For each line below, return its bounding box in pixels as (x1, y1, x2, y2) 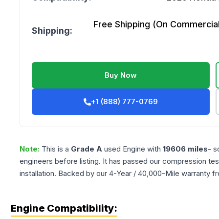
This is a (42, 144, 71, 153)
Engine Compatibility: (11, 202, 117, 214)
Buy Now (105, 70, 137, 80)
